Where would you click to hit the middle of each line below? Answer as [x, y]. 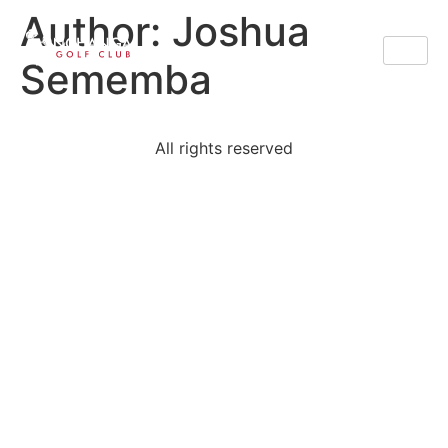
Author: [96, 31]
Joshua [241, 31]
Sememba [116, 79]
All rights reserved [224, 148]
